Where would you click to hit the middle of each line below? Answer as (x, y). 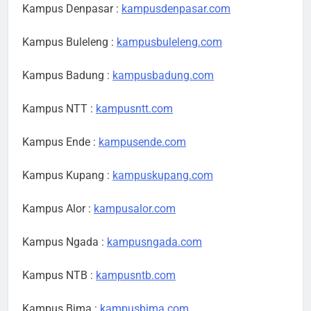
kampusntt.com (134, 109)
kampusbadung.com (163, 76)
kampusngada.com (154, 242)
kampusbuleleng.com (169, 42)
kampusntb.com (136, 276)
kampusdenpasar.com (176, 9)
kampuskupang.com (163, 176)
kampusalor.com (135, 209)
